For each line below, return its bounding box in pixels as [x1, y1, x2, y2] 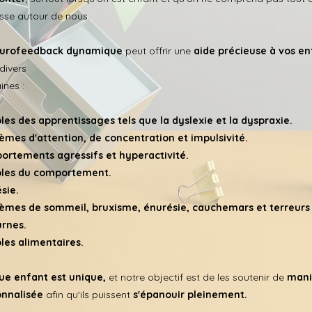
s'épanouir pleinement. [133, 288, 247, 302]
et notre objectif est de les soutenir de [106, 271, 287, 284]
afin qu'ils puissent [43, 288, 133, 302]
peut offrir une [123, 45, 194, 58]
